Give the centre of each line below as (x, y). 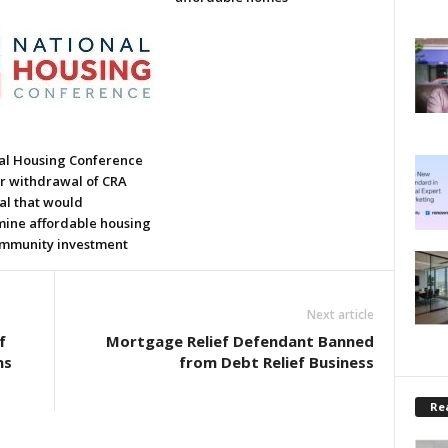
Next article (340, 314)
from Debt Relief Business (276, 362)
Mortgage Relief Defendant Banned (239, 341)
